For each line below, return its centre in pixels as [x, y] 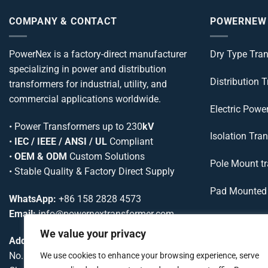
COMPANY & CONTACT [63, 22]
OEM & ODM [41, 156]
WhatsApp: [33, 199]
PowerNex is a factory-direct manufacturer [98, 54]
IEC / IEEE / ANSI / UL [61, 141]
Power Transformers [57, 126]
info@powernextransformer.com [106, 214]
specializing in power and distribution [88, 69]
